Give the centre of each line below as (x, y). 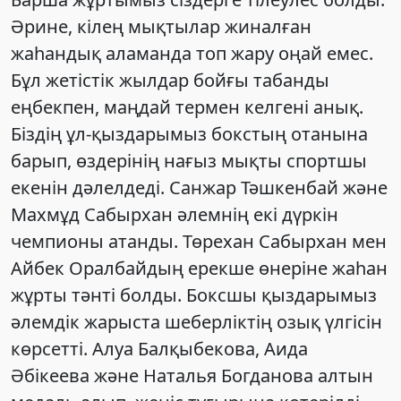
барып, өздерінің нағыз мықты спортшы (189, 160)
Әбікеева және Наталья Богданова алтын (192, 375)
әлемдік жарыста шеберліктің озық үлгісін (196, 321)
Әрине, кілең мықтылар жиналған (161, 26)
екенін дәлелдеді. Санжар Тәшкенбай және (199, 187)
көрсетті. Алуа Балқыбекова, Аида (159, 348)
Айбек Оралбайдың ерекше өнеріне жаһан (199, 268)
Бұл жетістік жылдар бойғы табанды (170, 80)
